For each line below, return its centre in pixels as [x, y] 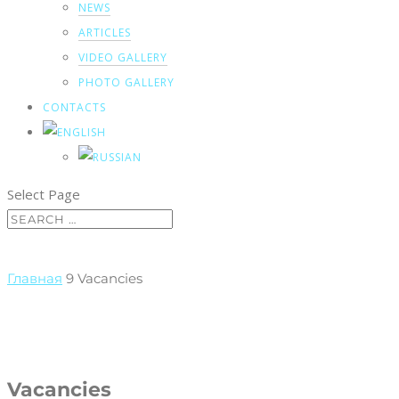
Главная [35, 278]
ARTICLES [105, 33]
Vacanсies [110, 278]
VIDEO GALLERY [123, 57]
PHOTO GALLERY [126, 82]
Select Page [44, 194]
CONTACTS [74, 107]
